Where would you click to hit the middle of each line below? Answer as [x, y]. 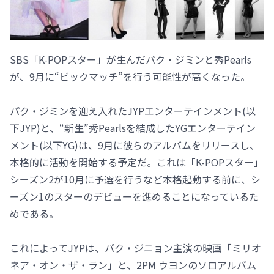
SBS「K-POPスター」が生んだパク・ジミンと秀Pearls [131, 59]
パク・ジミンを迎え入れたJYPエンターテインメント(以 [133, 110]
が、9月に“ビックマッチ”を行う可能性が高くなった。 [130, 76]
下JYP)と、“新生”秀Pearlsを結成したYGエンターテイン [133, 128]
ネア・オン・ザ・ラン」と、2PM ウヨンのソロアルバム [133, 265]
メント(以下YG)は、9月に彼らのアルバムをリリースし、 [135, 145]
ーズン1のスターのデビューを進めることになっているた [134, 196]
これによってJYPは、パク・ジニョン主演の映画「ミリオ [135, 247]
